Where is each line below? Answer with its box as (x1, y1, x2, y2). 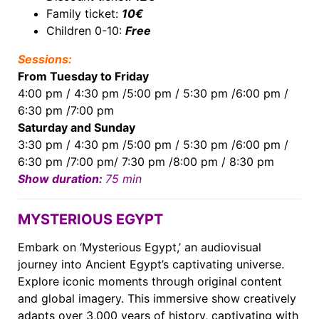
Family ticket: (46, 6, 122, 21)
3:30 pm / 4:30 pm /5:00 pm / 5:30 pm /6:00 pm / (18, 137, 288, 152)
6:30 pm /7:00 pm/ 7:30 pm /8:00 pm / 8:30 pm (18, 154, 274, 169)
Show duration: (18, 171, 105, 186)
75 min (105, 171, 142, 186)
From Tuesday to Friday (18, 68, 149, 83)
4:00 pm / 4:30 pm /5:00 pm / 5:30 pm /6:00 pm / (18, 85, 288, 100)
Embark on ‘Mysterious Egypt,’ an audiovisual (18, 239, 261, 254)
